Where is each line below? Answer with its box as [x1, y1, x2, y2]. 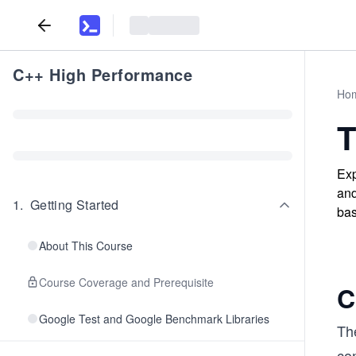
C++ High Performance [13, 63, 192, 86]
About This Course [39, 238, 133, 253]
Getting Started [29, 195, 119, 214]
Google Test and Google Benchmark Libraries [39, 311, 269, 327]
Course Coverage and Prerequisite [39, 274, 214, 290]
